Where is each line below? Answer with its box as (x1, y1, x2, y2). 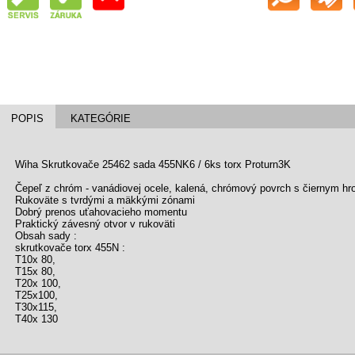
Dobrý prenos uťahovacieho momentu (15, 206, 187, 219)
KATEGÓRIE (71, 113, 131, 125)
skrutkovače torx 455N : (15, 242, 125, 254)
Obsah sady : (15, 230, 77, 242)
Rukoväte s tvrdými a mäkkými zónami (15, 194, 195, 207)
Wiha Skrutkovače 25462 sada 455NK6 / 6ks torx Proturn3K (15, 158, 291, 171)
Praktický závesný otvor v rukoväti (15, 218, 175, 231)
